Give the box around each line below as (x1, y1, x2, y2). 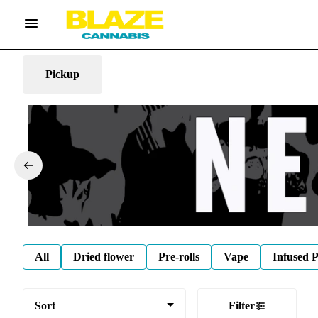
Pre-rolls (158, 250, 199, 263)
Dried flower (73, 250, 134, 263)
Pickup (45, 67, 79, 80)
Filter (228, 299, 255, 312)
